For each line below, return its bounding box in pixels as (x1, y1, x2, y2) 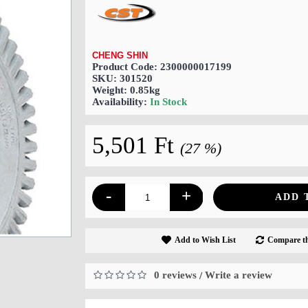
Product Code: (92, 61, 160, 73)
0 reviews (154, 269, 197, 281)
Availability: (92, 96, 150, 108)
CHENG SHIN (92, 50, 148, 61)
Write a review (205, 269, 272, 281)
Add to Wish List (175, 235, 236, 245)
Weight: (92, 85, 130, 96)
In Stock (150, 96, 187, 108)
